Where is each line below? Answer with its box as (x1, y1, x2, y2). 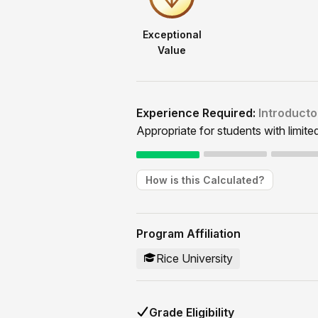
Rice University (156, 251, 233, 266)
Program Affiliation (136, 226, 241, 241)
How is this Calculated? (146, 174, 264, 187)
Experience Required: (136, 106, 258, 121)
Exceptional (142, 28, 202, 41)
